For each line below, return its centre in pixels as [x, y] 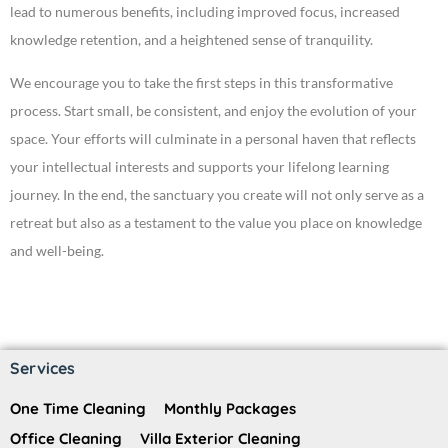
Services [42, 368]
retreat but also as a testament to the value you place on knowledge [216, 223]
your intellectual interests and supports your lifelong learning [199, 167]
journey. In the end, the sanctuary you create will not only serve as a [217, 195]
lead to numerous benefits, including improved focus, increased [205, 12]
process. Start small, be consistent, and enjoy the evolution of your [213, 111]
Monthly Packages [230, 409]
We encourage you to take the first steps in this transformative [201, 83]
